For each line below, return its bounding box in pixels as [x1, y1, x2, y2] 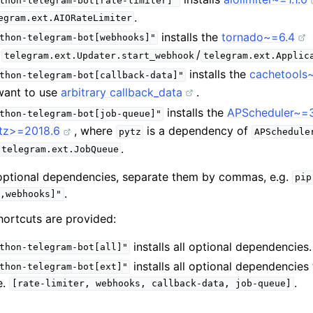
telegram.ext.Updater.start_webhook [3, 50, 194, 61]
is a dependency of [143, 124, 252, 138]
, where [74, 124, 117, 138]
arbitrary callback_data [61, 85, 183, 99]
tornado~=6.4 [221, 29, 296, 44]
